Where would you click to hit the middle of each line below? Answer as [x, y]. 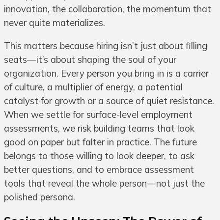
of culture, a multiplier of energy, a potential [93, 87]
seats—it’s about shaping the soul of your [90, 59]
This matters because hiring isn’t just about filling [106, 46]
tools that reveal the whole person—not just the [104, 183]
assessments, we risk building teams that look [99, 128]
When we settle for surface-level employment [98, 114]
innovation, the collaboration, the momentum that [108, 9]
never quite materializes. [55, 23]
